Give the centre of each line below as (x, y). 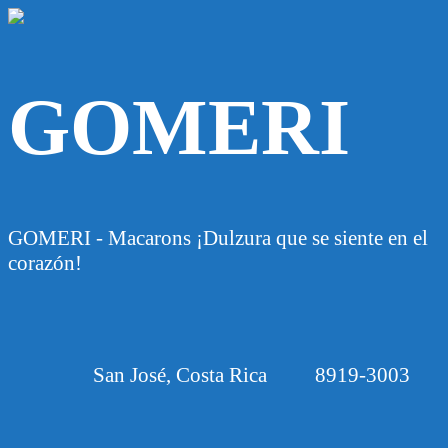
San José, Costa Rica (179, 375)
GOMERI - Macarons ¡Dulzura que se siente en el (218, 238)
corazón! (45, 263)
